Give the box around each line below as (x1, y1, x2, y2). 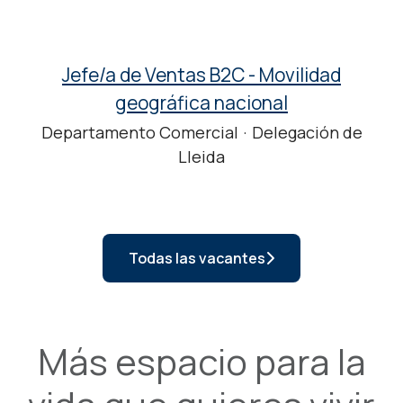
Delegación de (251, 121, 363, 143)
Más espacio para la (37, 336, 366, 386)
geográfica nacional (115, 90, 288, 115)
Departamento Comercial (40, 121, 238, 143)
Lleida (178, 146, 225, 167)
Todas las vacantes (129, 248, 265, 268)
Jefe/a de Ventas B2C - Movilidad (62, 62, 341, 87)
